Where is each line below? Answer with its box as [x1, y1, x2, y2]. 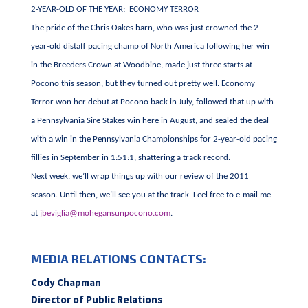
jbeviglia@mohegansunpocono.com [39, 209, 170, 218]
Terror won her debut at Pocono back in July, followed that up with [30, 98, 274, 107]
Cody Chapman [30, 276, 101, 289]
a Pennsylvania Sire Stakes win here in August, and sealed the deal [30, 116, 269, 125]
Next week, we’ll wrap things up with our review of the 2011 [30, 172, 249, 181]
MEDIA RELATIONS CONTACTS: [30, 251, 206, 266]
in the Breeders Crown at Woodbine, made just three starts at [30, 60, 252, 69]
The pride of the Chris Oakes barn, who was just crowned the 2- [30, 23, 261, 32]
